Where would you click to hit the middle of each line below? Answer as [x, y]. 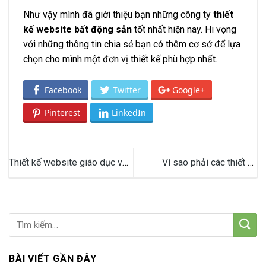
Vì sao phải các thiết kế [210, 163]
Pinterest [62, 113]
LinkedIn [129, 113]
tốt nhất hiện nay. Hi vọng [184, 29]
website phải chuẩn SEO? [204, 178]
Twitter [127, 90]
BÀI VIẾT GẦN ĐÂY [53, 258]
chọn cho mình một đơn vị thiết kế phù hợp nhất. [120, 59]
